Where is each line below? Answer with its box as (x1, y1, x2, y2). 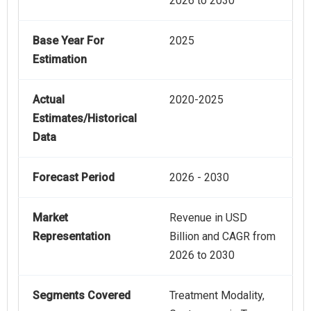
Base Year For (33, 34, 104, 48)
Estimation (33, 53, 87, 67)
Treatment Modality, (169, 289, 264, 303)
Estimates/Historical (33, 112, 137, 126)
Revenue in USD (169, 211, 247, 225)
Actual (33, 93, 65, 107)
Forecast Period (33, 171, 115, 185)
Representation (33, 230, 110, 244)
